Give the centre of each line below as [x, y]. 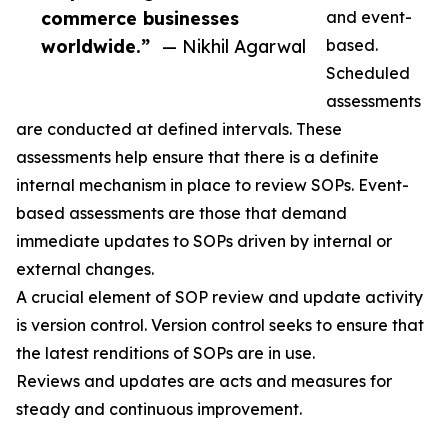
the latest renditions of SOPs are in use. [165, 353]
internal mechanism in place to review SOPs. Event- [212, 185]
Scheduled [368, 73]
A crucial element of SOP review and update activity [219, 297]
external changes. [85, 269]
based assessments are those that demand [181, 213]
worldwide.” [95, 46]
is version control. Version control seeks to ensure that [220, 325]
